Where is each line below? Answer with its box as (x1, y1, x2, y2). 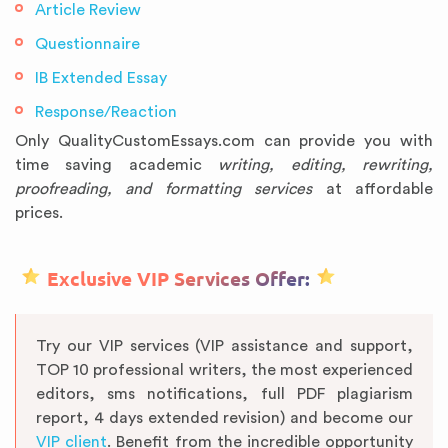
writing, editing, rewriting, (218, 157, 434, 173)
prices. (15, 205, 63, 221)
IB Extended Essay (35, 70, 167, 86)
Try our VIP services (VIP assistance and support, (36, 338, 413, 354)
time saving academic (15, 157, 219, 173)
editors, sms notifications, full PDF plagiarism (36, 386, 413, 402)
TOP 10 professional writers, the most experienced (36, 362, 413, 378)
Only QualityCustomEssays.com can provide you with (15, 133, 433, 149)
